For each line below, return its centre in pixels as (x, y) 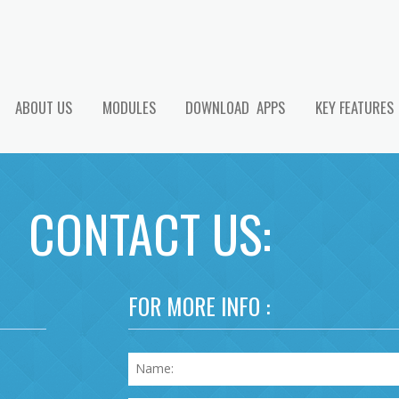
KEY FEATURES (354, 107)
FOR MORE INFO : (199, 305)
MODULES (129, 107)
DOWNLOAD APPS (236, 107)
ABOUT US (44, 107)
